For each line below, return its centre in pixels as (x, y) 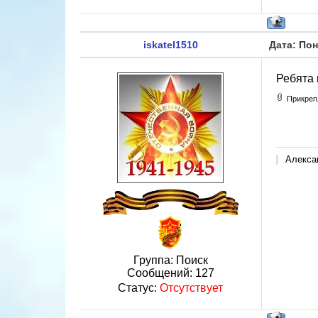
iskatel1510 (171, 45)
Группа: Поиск (170, 260)
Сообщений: (161, 273)
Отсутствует (191, 288)
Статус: (139, 288)
